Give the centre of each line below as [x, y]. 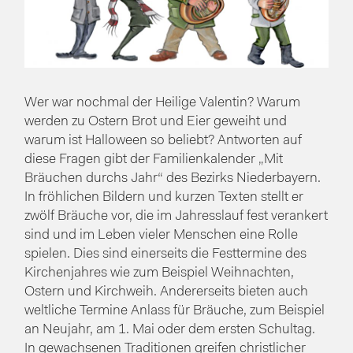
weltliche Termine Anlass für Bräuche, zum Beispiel [175, 311]
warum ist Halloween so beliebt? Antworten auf [163, 141]
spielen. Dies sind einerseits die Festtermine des [166, 255]
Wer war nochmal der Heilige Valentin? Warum [163, 103]
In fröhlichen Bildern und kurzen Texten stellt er [164, 198]
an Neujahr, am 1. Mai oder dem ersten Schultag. [170, 330]
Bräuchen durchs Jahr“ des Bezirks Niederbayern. [173, 179]
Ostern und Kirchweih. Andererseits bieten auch [167, 292]
